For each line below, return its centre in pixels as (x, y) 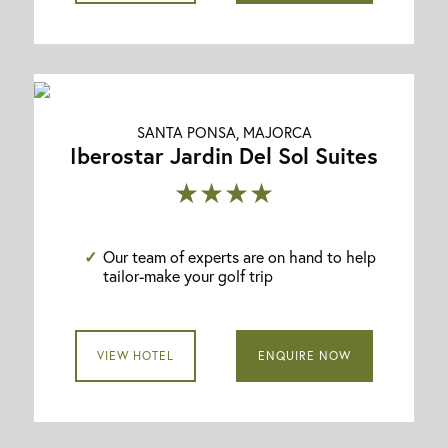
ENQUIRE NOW (305, 356)
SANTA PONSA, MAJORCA (224, 131)
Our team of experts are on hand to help (240, 256)
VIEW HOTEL (135, 356)
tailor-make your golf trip (188, 275)
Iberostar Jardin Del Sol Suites (224, 155)
